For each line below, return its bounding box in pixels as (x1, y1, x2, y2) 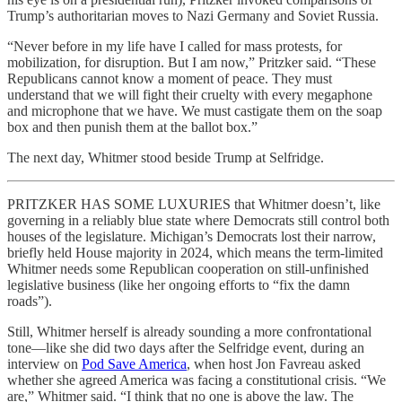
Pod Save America (82, 355, 187, 371)
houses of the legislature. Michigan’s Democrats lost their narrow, (7, 228, 376, 244)
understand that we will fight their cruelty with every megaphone (7, 86, 372, 102)
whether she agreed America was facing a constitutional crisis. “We (7, 371, 386, 388)
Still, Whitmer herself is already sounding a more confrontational (7, 323, 371, 339)
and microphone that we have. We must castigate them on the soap (7, 102, 382, 118)
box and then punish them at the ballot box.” (7, 118, 258, 135)
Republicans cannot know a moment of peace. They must (7, 70, 332, 86)
